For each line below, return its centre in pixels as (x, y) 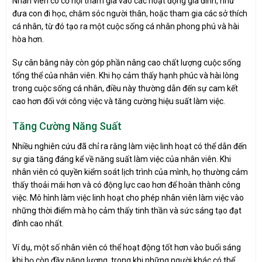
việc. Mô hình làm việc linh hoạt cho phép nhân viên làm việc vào (128, 198)
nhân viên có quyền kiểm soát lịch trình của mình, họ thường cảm (130, 172)
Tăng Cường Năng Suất (67, 126)
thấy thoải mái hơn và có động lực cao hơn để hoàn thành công (126, 185)
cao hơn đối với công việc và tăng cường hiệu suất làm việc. (119, 101)
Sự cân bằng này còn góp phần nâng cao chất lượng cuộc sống (127, 63)
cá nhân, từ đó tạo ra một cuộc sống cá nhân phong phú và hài (126, 26)
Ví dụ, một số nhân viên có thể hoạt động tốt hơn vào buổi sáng (127, 247)
